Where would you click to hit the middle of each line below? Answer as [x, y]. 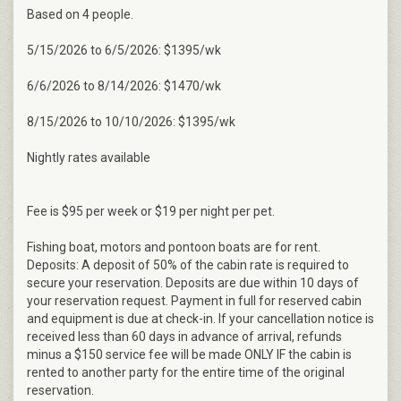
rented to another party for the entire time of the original [186, 373]
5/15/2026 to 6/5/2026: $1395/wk [124, 51]
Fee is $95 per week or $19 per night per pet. [151, 212]
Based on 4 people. [80, 15]
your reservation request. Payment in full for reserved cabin [194, 301]
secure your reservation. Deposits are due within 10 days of [193, 283]
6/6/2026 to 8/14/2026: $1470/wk [124, 86]
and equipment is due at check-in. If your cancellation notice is [200, 319]
